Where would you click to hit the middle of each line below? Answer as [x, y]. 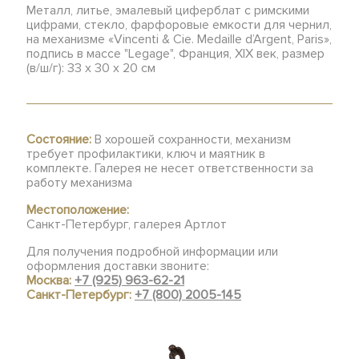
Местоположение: [78, 210]
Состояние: [59, 139]
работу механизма [80, 183]
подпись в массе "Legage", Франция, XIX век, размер [176, 54]
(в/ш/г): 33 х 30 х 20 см [91, 68]
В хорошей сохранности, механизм [192, 139]
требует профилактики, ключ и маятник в [146, 154]
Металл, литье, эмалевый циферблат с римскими [168, 10]
